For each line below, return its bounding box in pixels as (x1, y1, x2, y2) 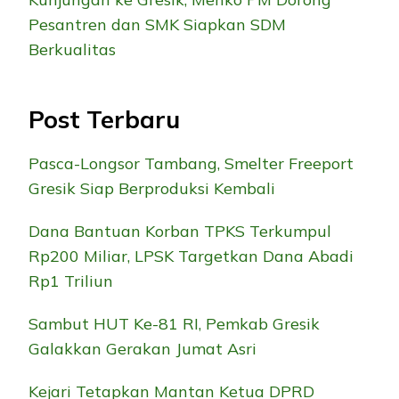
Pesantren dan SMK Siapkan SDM (28, 13, 286, 35)
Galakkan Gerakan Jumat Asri (28, 338, 256, 360)
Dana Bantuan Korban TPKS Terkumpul (28, 221, 331, 242)
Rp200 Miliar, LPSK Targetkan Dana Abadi (28, 246, 354, 267)
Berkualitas (28, 38, 116, 60)
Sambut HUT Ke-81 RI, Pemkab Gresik (28, 313, 320, 335)
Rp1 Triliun (28, 271, 113, 292)
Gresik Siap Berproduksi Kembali (28, 178, 275, 199)
